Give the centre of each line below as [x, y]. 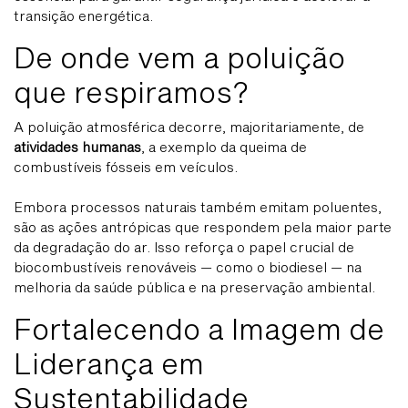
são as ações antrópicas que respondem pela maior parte [203, 227]
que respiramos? [131, 92]
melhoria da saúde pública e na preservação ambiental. [194, 287]
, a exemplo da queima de [224, 147]
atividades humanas [77, 147]
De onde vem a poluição [179, 57]
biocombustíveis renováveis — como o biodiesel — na [188, 267]
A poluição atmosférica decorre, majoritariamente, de [189, 127]
